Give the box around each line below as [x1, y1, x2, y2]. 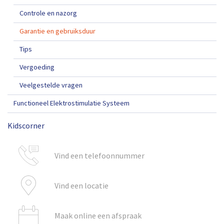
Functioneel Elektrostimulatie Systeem [13, 98, 129, 107]
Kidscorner [7, 120, 44, 130]
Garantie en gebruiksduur [19, 26, 95, 35]
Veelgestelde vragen [19, 80, 82, 89]
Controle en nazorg [19, 8, 77, 17]
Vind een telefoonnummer [54, 150, 144, 160]
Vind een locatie [54, 180, 108, 190]
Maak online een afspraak [54, 210, 141, 220]
